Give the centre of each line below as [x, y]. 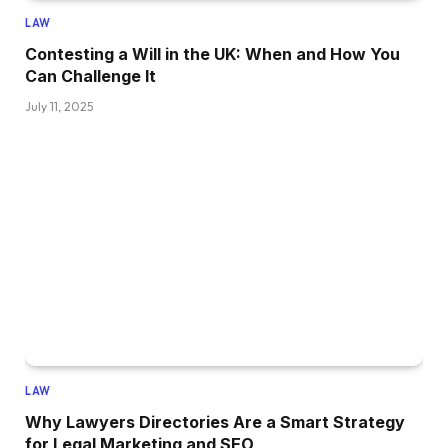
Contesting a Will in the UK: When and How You [212, 53]
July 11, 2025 [59, 106]
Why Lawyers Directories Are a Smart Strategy [215, 421]
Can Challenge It [90, 75]
